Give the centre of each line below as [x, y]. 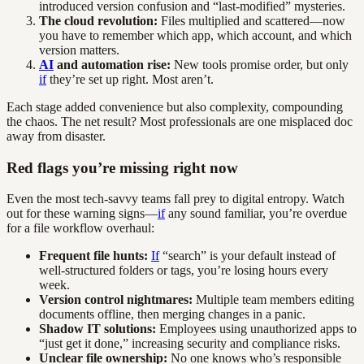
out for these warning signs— [82, 214]
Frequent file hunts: [93, 256]
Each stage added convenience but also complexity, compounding [175, 106]
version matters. [79, 50]
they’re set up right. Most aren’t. [130, 79]
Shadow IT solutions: [97, 329]
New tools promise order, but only [260, 64]
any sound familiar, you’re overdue [256, 214]
